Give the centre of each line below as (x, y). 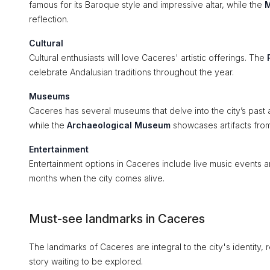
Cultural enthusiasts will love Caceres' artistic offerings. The (148, 58)
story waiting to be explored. (86, 261)
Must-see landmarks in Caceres (117, 219)
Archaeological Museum (119, 125)
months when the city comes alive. (97, 178)
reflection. (49, 19)
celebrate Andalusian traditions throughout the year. (131, 72)
